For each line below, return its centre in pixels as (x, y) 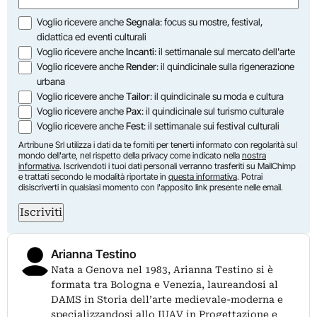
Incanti (140, 51)
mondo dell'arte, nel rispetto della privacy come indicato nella (130, 155)
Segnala (143, 22)
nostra (254, 155)
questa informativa (203, 176)
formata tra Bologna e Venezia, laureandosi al (165, 284)
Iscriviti (41, 212)
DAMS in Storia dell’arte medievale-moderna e (167, 299)
